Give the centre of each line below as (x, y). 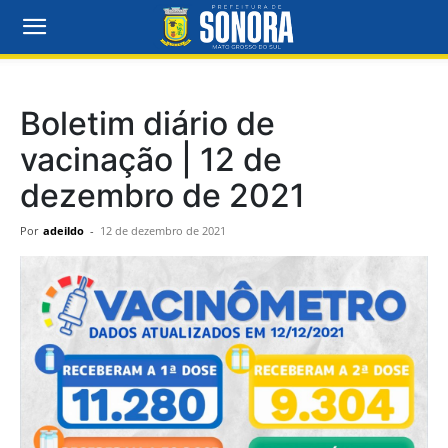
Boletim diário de (147, 123)
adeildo (63, 230)
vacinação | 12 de (151, 159)
